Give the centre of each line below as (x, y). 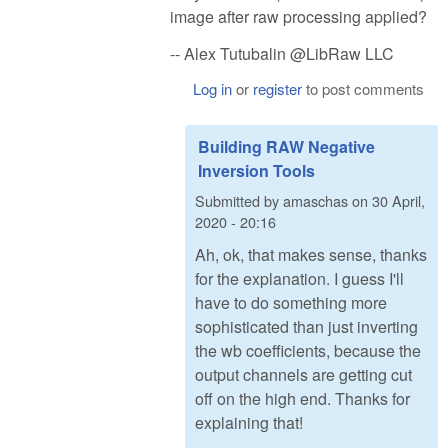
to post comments (363, 89)
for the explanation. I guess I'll (299, 279)
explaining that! (249, 423)
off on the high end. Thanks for (302, 399)
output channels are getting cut (303, 375)
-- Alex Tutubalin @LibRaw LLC (282, 53)
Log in (213, 89)
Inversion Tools (256, 171)
